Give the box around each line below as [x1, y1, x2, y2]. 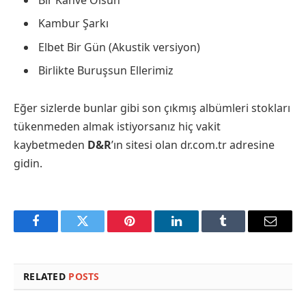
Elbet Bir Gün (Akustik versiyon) [38, 39, 200, 55]
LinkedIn [175, 225, 221, 238]
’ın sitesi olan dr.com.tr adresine [111, 137, 275, 153]
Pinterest [128, 225, 172, 238]
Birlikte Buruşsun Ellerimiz [38, 62, 173, 78]
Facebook [34, 225, 83, 238]
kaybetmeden [14, 137, 87, 153]
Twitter [81, 225, 117, 238]
